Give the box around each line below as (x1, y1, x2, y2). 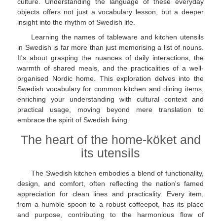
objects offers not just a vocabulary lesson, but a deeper (17, 8, 204, 16)
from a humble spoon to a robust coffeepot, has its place (17, 200, 204, 209)
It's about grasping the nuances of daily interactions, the (17, 53, 204, 62)
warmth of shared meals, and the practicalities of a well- (17, 64, 204, 72)
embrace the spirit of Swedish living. (17, 115, 129, 124)
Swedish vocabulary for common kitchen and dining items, (17, 84, 204, 93)
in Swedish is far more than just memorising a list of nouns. (17, 43, 204, 51)
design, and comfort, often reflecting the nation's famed (17, 180, 204, 188)
